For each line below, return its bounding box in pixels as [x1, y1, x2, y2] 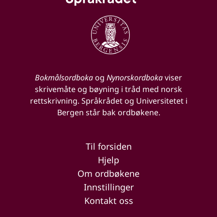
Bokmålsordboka [35, 72, 93, 83]
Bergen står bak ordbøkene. [57, 107, 160, 118]
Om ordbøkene [77, 168, 139, 180]
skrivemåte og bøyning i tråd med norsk [35, 84, 182, 95]
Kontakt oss [84, 195, 133, 207]
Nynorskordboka [107, 72, 163, 83]
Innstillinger [83, 181, 134, 193]
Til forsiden [85, 140, 132, 153]
